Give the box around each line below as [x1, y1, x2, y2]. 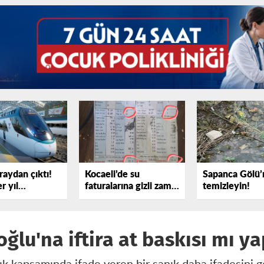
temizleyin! [203, 181, 250, 192]
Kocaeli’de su [85, 170, 140, 180]
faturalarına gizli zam [85, 181, 171, 192]
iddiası [85, 193, 111, 203]
